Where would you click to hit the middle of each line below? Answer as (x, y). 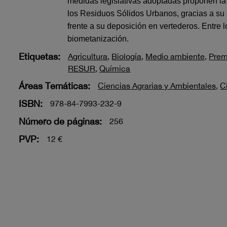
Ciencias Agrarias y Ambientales (157, 86)
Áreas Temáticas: (55, 86)
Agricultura (88, 56)
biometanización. (98, 39)
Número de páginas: (61, 121)
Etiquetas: (40, 56)
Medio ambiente (175, 56)
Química (115, 68)
